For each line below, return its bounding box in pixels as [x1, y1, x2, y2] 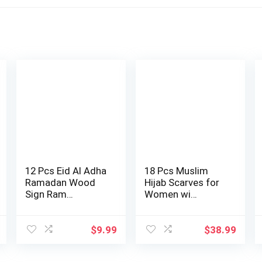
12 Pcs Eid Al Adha [25, 165, 107, 177]
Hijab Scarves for [144, 177, 220, 189]
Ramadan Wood [25, 177, 96, 189]
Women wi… [144, 188, 198, 201]
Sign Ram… [25, 188, 74, 201]
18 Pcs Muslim [144, 165, 209, 177]
